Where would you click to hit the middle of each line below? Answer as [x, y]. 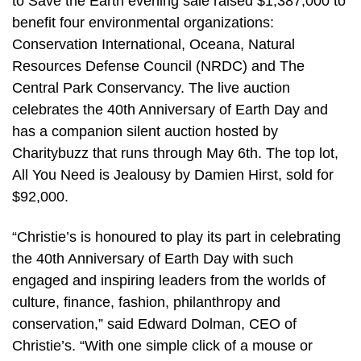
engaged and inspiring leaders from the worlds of [169, 280]
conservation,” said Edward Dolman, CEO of [154, 324]
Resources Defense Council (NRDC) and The [158, 66]
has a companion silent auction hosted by [145, 132]
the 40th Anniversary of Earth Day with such [153, 258]
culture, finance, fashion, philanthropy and [146, 302]
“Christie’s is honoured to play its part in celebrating [176, 237]
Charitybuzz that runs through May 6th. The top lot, [175, 154]
